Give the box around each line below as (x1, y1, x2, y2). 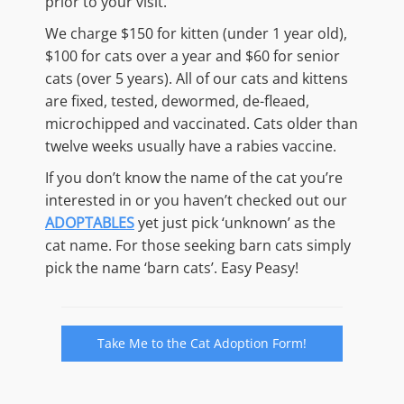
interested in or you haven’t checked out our (45, 189, 347, 210)
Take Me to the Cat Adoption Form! (97, 334, 307, 352)
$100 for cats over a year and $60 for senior (45, 45, 340, 66)
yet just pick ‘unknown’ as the (134, 212, 335, 233)
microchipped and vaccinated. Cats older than (45, 113, 358, 133)
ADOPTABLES (45, 212, 134, 233)
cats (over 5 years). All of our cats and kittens (45, 68, 348, 88)
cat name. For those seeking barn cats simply (45, 234, 351, 255)
